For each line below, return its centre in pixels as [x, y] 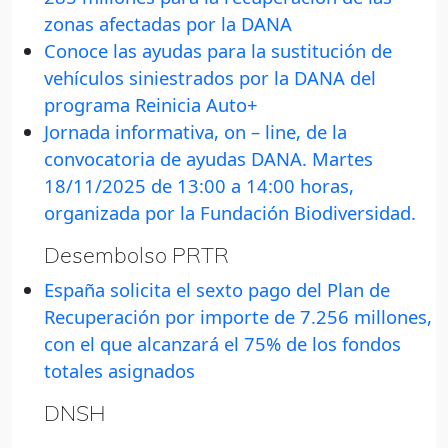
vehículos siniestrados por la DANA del [210, 78]
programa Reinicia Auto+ [151, 105]
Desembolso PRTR [136, 255]
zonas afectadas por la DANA [168, 24]
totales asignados [119, 371]
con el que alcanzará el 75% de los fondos [222, 344]
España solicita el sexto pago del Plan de [217, 290]
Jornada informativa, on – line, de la [195, 132]
